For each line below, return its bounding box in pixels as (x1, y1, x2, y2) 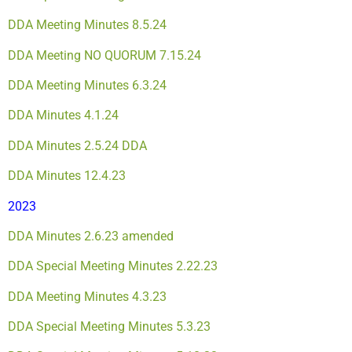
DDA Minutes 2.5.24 (8, 137, 119, 153)
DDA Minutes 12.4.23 (8, 168, 126, 184)
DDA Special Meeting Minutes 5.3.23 (8, 319, 211, 335)
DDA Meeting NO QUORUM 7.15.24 (8, 47, 201, 63)
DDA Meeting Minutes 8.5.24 (8, 17, 167, 33)
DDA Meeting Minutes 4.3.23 (8, 288, 167, 304)
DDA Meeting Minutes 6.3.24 (8, 77, 167, 93)
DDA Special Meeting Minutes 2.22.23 (8, 258, 218, 274)
